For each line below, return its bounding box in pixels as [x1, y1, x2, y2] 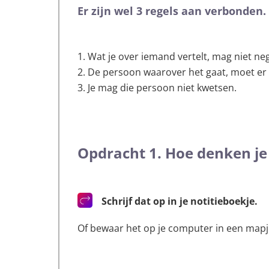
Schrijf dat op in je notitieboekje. [101, 194, 258, 208]
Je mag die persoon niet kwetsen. [88, 80, 237, 94]
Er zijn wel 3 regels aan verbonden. [77, 3, 267, 18]
